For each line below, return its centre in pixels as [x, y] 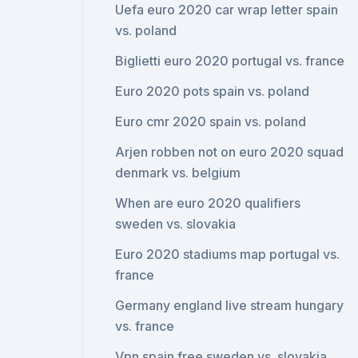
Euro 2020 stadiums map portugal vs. [228, 254]
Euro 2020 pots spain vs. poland [213, 91]
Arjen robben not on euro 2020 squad [230, 152]
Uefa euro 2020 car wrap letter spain [227, 10]
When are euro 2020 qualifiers [208, 203]
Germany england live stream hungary [230, 305]
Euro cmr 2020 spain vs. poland [211, 121]
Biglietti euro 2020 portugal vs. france [230, 61]
